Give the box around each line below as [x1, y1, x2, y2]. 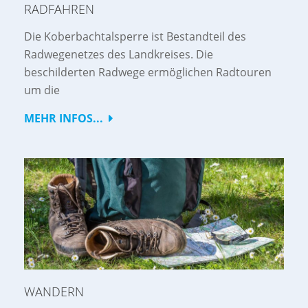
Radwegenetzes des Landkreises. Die [24, 47, 213, 63]
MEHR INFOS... [24, 111, 103, 126]
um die [24, 82, 60, 98]
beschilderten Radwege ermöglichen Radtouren [24, 65, 272, 80]
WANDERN [24, 283, 84, 300]
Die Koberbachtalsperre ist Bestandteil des [24, 29, 246, 45]
